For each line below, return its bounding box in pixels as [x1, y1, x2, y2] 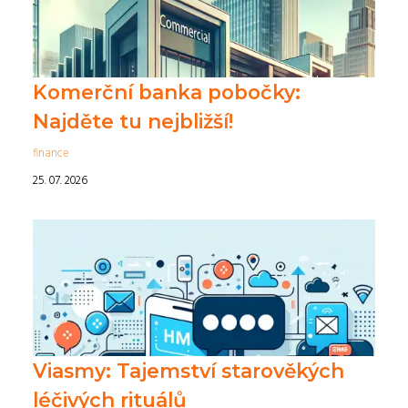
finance [33, 144, 69, 163]
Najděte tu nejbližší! [33, 109, 233, 133]
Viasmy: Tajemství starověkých [33, 359, 344, 382]
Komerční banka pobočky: [33, 80, 301, 104]
